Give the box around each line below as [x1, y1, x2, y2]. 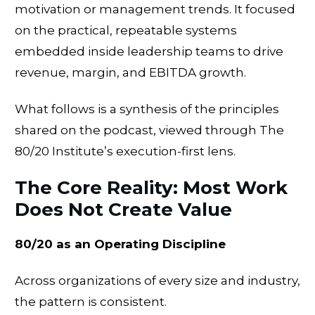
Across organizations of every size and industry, [15, 273, 300, 288]
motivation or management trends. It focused [15, 1, 295, 16]
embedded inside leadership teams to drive [15, 44, 283, 58]
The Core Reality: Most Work [15, 176, 288, 199]
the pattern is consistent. [15, 294, 167, 309]
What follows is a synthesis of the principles [15, 101, 279, 116]
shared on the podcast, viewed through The [15, 122, 284, 137]
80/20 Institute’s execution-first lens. [15, 143, 236, 158]
